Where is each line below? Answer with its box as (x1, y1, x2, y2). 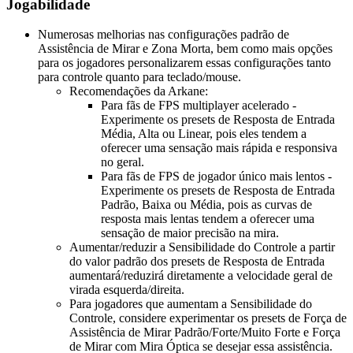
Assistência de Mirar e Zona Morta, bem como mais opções (38, 42, 333, 56)
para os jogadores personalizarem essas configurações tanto (38, 56, 331, 70)
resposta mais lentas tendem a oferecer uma (101, 212, 314, 226)
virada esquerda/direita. (69, 283, 184, 297)
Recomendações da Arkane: (69, 84, 208, 98)
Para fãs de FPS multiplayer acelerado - (101, 98, 296, 113)
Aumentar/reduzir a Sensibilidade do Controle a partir (69, 240, 335, 255)
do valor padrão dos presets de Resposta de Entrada (69, 255, 325, 269)
